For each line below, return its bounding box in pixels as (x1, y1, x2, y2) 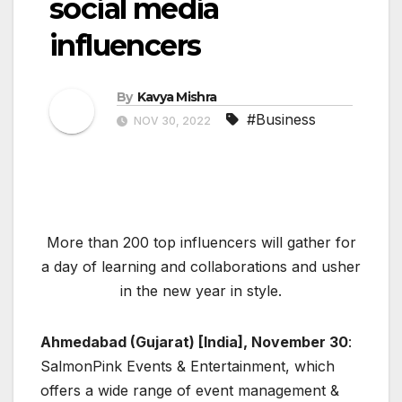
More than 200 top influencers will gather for (46, 232, 356, 251)
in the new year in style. (120, 281, 282, 300)
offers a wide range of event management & (40, 380, 339, 399)
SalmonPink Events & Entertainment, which (40, 356, 335, 375)
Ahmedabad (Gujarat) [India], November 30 (40, 332, 348, 351)
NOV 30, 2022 (131, 113, 214, 127)
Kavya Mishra (136, 88, 217, 105)
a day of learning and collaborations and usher (41, 257, 361, 275)
